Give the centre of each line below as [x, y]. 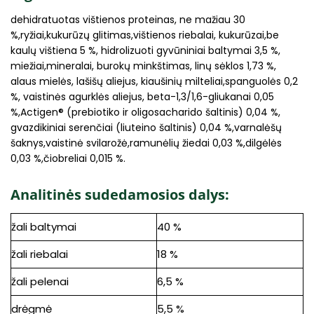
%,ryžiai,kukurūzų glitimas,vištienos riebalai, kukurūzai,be [145, 35]
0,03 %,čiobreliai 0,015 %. [68, 158]
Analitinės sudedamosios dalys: [122, 195]
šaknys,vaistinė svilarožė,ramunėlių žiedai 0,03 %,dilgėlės [146, 143]
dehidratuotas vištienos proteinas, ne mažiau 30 [128, 19]
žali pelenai [40, 282]
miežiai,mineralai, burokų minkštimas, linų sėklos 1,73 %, [143, 66]
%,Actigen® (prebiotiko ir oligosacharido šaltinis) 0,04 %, [145, 112]
